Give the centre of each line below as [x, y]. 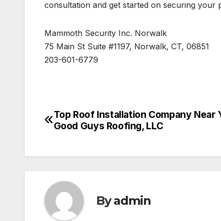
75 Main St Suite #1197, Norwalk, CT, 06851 [127, 46]
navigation [84, 139]
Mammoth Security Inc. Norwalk [106, 33]
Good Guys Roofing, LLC [108, 126]
